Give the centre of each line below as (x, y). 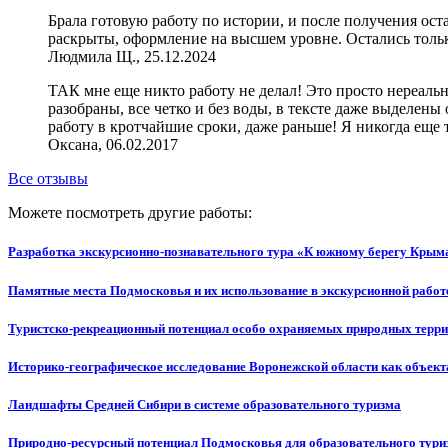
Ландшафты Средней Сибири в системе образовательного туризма (204, 405)
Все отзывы (48, 179)
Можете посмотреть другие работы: (130, 213)
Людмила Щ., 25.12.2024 (132, 57)
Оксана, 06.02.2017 (113, 145)
